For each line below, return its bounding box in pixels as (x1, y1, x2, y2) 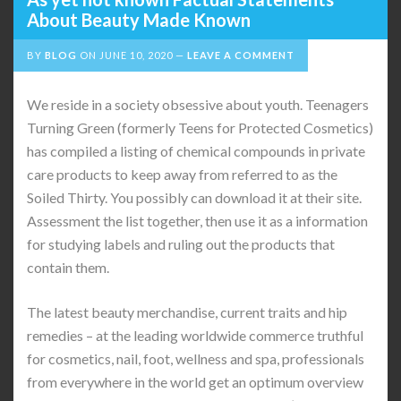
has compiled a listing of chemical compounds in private (27, 142, 365, 159)
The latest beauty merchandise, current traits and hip (27, 303, 347, 320)
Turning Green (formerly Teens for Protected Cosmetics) (27, 119, 373, 136)
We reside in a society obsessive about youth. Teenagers (27, 96, 369, 113)
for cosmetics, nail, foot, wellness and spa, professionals (27, 350, 364, 367)
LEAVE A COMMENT (187, 49, 294, 61)
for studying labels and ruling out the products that (27, 235, 335, 252)
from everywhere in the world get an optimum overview (27, 373, 363, 390)
